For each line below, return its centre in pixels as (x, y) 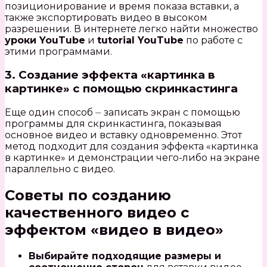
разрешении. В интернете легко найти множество (131, 29)
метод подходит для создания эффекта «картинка (131, 146)
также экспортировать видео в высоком (106, 17)
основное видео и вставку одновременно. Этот (123, 135)
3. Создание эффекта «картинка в (110, 75)
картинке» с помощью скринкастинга (121, 89)
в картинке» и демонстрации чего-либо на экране (132, 157)
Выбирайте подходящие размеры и (125, 256)
